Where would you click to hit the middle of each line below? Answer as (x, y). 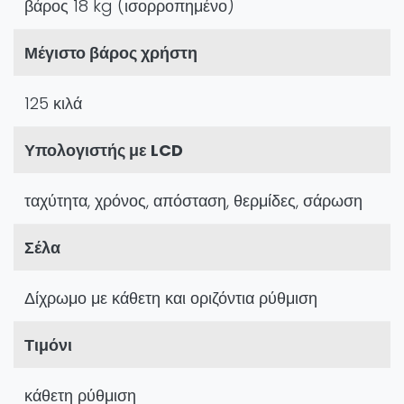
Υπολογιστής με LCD (104, 151)
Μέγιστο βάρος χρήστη (111, 53)
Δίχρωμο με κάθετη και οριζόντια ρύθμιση (171, 298)
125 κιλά (53, 104)
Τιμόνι (48, 345)
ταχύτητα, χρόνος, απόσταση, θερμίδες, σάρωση (193, 201)
